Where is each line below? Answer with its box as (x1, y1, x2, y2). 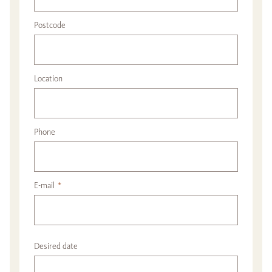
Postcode (34, 20, 66, 30)
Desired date (34, 241, 78, 251)
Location (34, 73, 63, 84)
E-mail (34, 180, 55, 191)
